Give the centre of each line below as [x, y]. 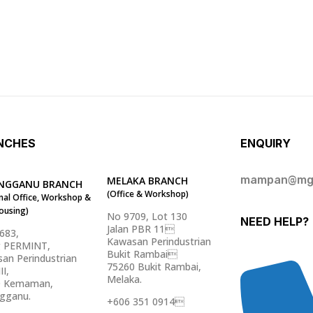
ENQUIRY [265, 144]
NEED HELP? [274, 222]
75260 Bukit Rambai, [154, 267]
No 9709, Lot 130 [147, 217]
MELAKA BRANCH [147, 181]
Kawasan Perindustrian [159, 242]
